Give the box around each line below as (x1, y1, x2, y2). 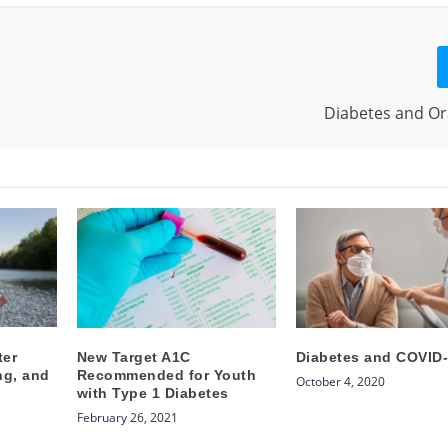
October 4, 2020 (295, 372, 385, 390)
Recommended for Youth (76, 366, 257, 383)
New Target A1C (76, 348, 191, 365)
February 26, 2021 (76, 408, 178, 426)
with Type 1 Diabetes (76, 384, 229, 401)
